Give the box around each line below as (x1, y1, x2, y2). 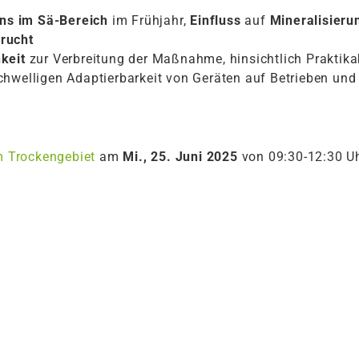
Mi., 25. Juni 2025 (123, 148, 238, 164)
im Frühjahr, (108, 13, 191, 29)
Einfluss (190, 13, 241, 29)
